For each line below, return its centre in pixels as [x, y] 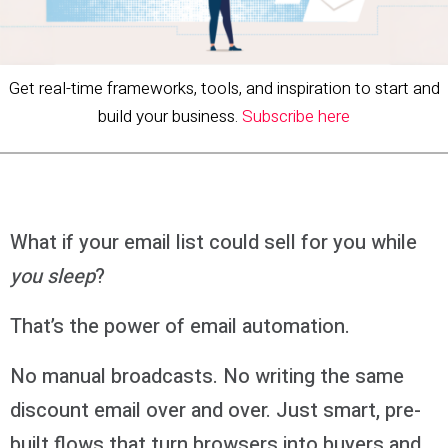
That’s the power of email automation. [182, 326]
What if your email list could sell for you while [213, 242]
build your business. [170, 117]
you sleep [52, 276]
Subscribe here [296, 117]
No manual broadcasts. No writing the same [207, 376]
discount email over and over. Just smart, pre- [215, 410]
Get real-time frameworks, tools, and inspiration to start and [224, 89]
